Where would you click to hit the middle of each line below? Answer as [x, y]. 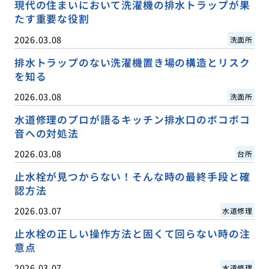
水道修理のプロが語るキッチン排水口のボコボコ [132, 119]
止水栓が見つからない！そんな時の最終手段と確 [132, 176]
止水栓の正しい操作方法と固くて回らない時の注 [132, 233]
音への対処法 [46, 133]
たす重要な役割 [52, 19]
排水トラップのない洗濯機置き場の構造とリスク [132, 62]
